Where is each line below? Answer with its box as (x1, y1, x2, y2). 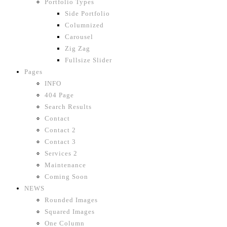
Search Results (45, 103, 92, 110)
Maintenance (45, 161, 86, 169)
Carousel (65, 33, 93, 41)
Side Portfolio (65, 10, 110, 17)
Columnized (65, 21, 104, 29)
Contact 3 (45, 138, 76, 145)
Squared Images (45, 208, 95, 215)
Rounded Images (45, 196, 98, 204)
